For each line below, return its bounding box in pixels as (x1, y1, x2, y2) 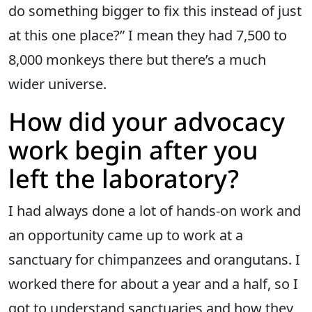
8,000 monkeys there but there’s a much (8, 49, 266, 69)
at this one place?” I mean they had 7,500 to (8, 25, 287, 45)
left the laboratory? (8, 161, 239, 196)
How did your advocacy (8, 104, 285, 139)
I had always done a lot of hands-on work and (8, 201, 301, 220)
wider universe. (8, 74, 107, 93)
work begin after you (8, 132, 258, 167)
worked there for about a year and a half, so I (8, 274, 298, 293)
